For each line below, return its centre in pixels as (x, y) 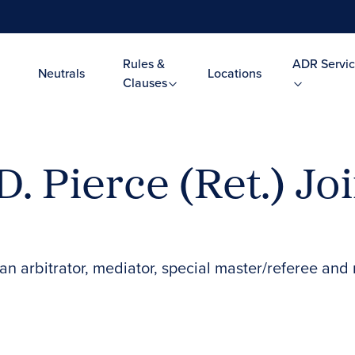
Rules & (143, 63)
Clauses (146, 82)
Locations (234, 73)
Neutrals (61, 73)
